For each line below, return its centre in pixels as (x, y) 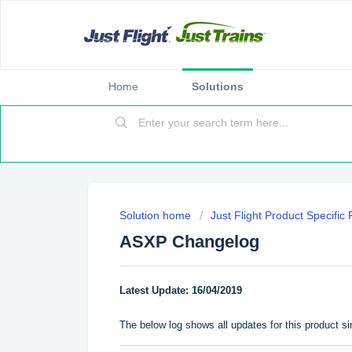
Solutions (218, 86)
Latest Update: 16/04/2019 (181, 290)
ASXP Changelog (189, 242)
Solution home (157, 215)
